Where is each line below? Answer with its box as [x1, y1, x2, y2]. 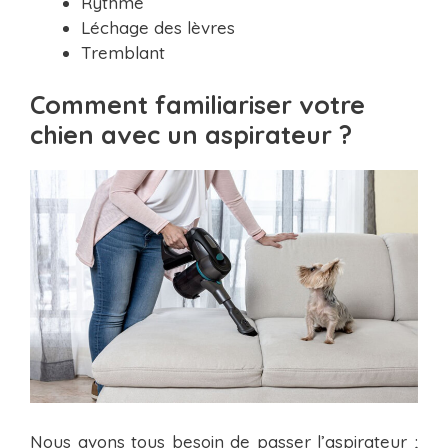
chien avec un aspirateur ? [30, 119, 352, 151]
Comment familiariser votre [30, 89, 365, 121]
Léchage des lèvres [81, 16, 235, 38]
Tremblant [81, 41, 165, 63]
